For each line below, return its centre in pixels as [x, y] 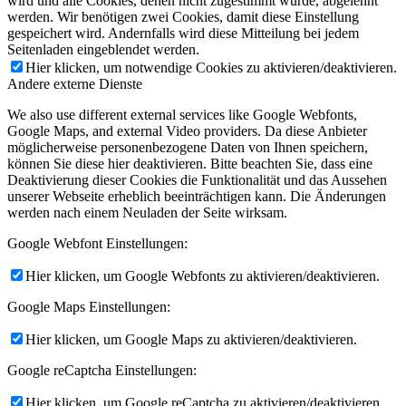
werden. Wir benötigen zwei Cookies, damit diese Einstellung [183, 17]
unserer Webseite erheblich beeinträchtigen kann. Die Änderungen [197, 197]
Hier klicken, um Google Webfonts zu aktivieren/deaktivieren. [203, 276]
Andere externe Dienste [75, 84]
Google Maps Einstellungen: [89, 307]
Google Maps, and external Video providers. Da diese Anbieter [187, 131]
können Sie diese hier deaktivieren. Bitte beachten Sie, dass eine [190, 164]
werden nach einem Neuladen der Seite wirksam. [147, 213]
